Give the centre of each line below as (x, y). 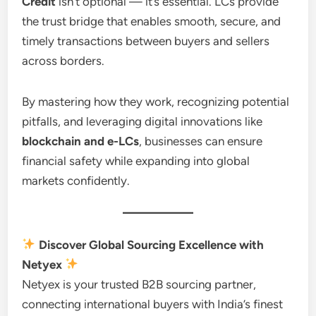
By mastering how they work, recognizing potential (156, 101)
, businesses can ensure (201, 141)
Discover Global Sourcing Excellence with (151, 244)
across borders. (63, 60)
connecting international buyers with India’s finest (153, 304)
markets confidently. (76, 180)
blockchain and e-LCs (81, 141)
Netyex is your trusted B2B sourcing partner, (139, 284)
